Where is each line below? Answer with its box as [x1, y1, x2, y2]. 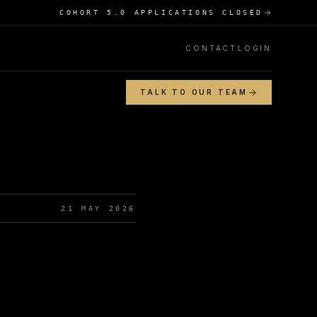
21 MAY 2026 [61, 204, 136, 212]
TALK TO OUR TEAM [140, 88, 248, 96]
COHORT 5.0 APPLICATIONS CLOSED [59, 8, 263, 16]
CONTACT [185, 43, 237, 52]
